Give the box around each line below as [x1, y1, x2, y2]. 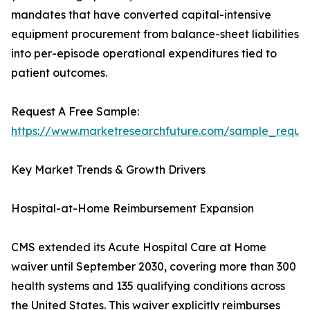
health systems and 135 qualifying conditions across [11, 279, 285, 293]
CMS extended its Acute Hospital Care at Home [11, 240, 266, 255]
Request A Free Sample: [11, 104, 139, 119]
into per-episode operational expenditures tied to [11, 46, 277, 61]
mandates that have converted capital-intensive [11, 8, 271, 22]
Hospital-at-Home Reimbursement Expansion [11, 201, 254, 216]
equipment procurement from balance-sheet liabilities [11, 27, 299, 42]
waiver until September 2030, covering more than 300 [11, 259, 296, 274]
